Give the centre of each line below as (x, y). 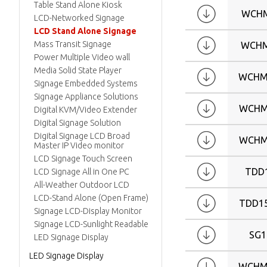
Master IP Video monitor (79, 145)
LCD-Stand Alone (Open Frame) (91, 198)
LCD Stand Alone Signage (85, 31)
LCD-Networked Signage (79, 18)
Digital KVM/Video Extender (86, 110)
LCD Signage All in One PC (82, 172)
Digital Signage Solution (77, 123)
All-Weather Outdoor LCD (82, 185)
